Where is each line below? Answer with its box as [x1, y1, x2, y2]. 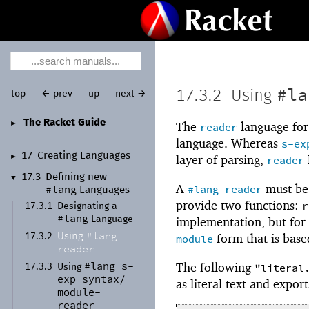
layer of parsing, [176, 152, 267, 168]
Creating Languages [37, 151, 131, 161]
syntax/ [82, 272, 126, 288]
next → [114, 88, 146, 99]
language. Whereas [176, 136, 281, 151]
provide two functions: [176, 198, 302, 213]
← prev [41, 88, 72, 99]
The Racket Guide [23, 117, 106, 128]
